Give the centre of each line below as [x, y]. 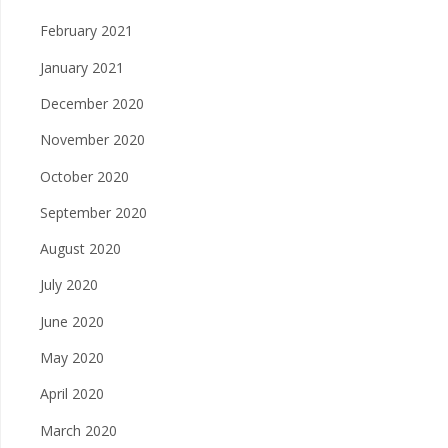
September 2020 [93, 212]
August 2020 [80, 249]
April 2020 [72, 394]
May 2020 [72, 358]
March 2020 [78, 430]
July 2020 [69, 285]
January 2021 [82, 67]
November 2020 [92, 140]
